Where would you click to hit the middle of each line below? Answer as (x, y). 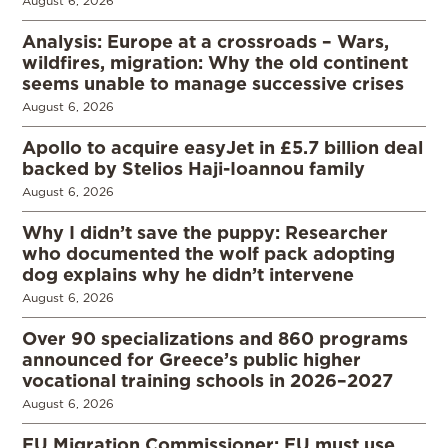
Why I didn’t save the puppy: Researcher (205, 232)
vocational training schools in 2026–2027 (207, 380)
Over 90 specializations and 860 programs (215, 338)
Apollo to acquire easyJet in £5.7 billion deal (222, 147)
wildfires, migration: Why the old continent (215, 62)
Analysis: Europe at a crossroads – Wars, (205, 41)
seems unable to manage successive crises (213, 83)
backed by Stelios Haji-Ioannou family (193, 168)
